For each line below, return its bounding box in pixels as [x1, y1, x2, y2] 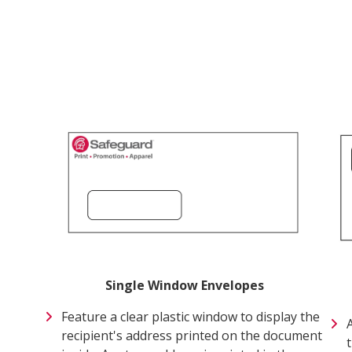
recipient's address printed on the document [60, 326, 322, 344]
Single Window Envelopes [105, 276, 265, 294]
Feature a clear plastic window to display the [60, 307, 320, 325]
